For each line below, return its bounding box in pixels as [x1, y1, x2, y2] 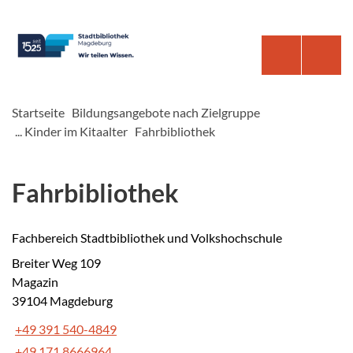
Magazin [12, 274, 58, 289]
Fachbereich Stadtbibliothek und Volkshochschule [12, 230, 282, 245]
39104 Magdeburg [12, 293, 113, 308]
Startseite [12, 105, 65, 120]
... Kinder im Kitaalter [15, 124, 128, 139]
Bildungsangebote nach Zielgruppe [72, 105, 260, 120]
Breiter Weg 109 [12, 255, 101, 270]
